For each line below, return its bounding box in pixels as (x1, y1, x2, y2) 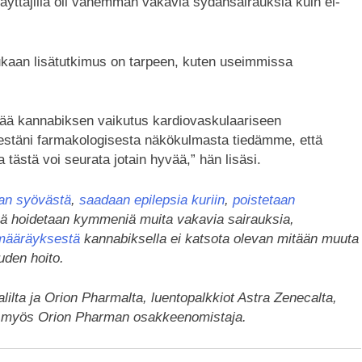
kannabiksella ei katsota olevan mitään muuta (80, 230, 359, 246)
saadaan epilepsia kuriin (79, 192, 225, 208)
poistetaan (233, 192, 295, 208)
